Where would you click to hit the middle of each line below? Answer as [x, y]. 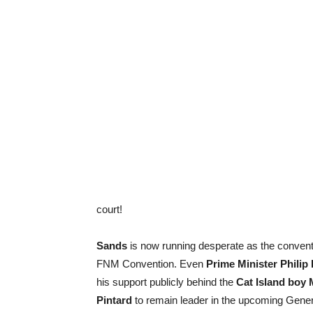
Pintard [114, 300]
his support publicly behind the [166, 282]
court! [109, 209]
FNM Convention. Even [151, 264]
